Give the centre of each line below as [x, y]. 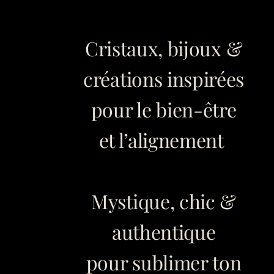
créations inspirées [164, 79]
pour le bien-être [164, 109]
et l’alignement [164, 140]
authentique [164, 231]
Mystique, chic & [164, 201]
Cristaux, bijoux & [164, 48]
